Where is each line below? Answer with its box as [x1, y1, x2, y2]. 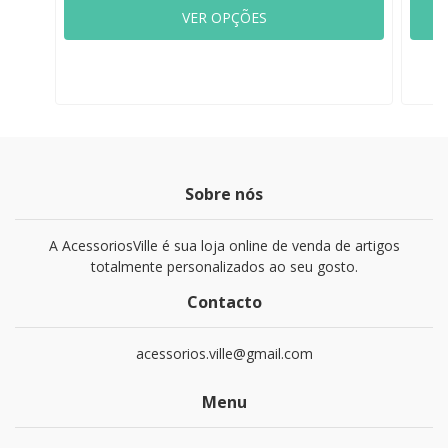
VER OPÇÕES [181, 8, 267, 27]
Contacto [186, 291, 262, 313]
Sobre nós [185, 183, 263, 205]
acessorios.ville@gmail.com [135, 344, 313, 363]
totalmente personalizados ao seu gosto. [90, 257, 358, 276]
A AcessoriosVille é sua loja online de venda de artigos [48, 236, 400, 255]
